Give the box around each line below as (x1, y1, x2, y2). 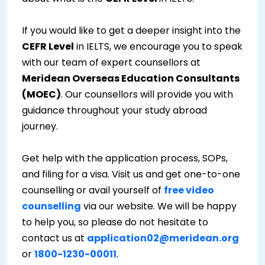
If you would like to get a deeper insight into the (22, 23, 241, 37)
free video (164, 183, 214, 197)
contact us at (22, 231, 87, 245)
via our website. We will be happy (81, 199, 237, 213)
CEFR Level (22, 39, 74, 53)
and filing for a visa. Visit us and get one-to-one (22, 167, 240, 181)
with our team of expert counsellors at (22, 55, 201, 69)
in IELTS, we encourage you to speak (74, 39, 243, 53)
